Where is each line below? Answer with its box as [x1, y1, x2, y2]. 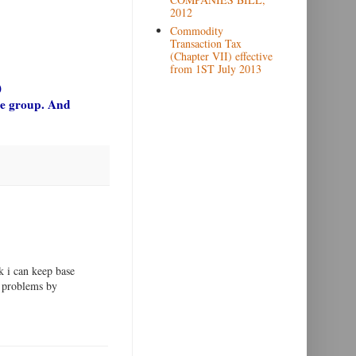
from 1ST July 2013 [169, 60, 261, 76]
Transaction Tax [169, 35, 242, 51]
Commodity [169, 22, 223, 38]
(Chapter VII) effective [169, 48, 273, 64]
